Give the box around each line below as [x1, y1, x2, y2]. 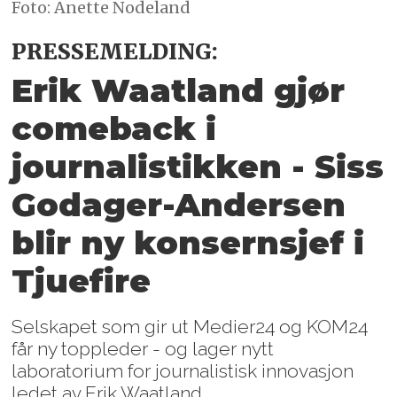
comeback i [12, 109, 217, 149]
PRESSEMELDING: [12, 38, 224, 66]
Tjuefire [12, 261, 152, 301]
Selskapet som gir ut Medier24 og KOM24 [12, 315, 369, 338]
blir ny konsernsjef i [12, 223, 365, 263]
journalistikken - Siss [12, 147, 385, 187]
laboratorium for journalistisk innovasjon [12, 359, 354, 382]
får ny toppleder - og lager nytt [12, 337, 275, 360]
